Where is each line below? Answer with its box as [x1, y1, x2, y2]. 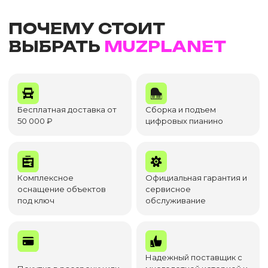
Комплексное [17, 173, 74, 182]
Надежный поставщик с [145, 252, 243, 262]
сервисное [145, 184, 191, 194]
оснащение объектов [17, 184, 106, 194]
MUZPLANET [104, 37, 226, 56]
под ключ [17, 196, 54, 205]
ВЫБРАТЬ [8, 37, 104, 56]
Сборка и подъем [145, 105, 217, 114]
